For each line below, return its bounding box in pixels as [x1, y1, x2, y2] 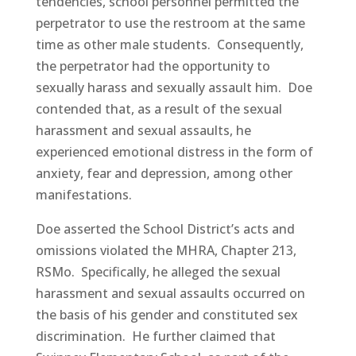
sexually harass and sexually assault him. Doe [35, 79, 312, 96]
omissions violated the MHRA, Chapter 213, [35, 242, 296, 259]
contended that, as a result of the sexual [35, 100, 282, 118]
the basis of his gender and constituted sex [35, 306, 298, 323]
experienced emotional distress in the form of [35, 143, 313, 161]
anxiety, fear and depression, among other [35, 164, 292, 182]
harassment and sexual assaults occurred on [35, 284, 305, 302]
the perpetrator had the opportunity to [35, 57, 270, 75]
